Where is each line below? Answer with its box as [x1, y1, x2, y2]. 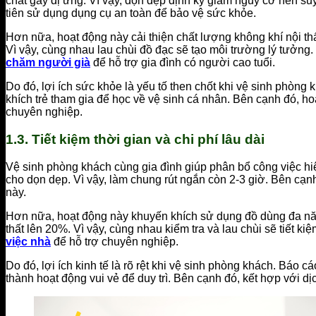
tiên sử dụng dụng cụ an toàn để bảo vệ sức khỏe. [6, 7, 256, 20]
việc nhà [6, 235, 51, 248]
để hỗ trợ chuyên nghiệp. [51, 235, 178, 248]
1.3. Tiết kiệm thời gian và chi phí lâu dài [6, 132, 265, 147]
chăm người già [6, 56, 90, 69]
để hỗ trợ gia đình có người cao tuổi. [90, 56, 275, 69]
